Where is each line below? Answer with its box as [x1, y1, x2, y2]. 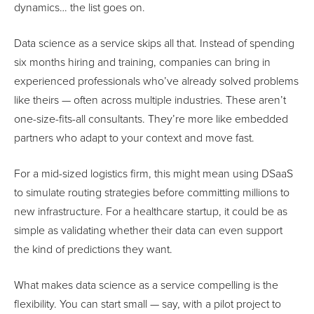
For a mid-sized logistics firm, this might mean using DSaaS [14, 166, 293, 181]
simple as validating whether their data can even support [14, 223, 282, 238]
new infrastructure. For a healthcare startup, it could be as [14, 204, 287, 219]
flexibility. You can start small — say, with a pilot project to [14, 296, 281, 311]
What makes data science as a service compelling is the [14, 278, 278, 292]
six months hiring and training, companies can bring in [14, 55, 271, 69]
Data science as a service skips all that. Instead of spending [14, 36, 294, 50]
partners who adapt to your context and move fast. [14, 130, 254, 145]
